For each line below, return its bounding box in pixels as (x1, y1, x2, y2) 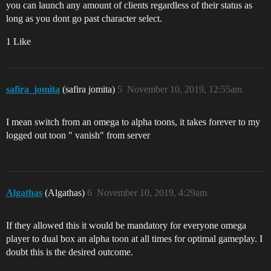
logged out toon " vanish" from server (6, 130, 150, 140)
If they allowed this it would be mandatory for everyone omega (6, 220, 246, 230)
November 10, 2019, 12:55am (127, 84, 242, 94)
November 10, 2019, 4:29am (97, 188, 207, 198)
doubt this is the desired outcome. (6, 247, 133, 257)
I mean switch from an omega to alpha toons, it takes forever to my (6, 117, 260, 127)
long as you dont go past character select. (6, 13, 162, 24)
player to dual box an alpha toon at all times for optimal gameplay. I (6, 233, 263, 244)
